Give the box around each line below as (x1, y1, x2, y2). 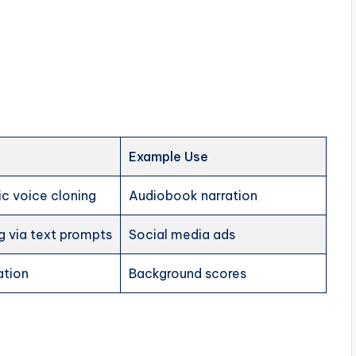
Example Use (129, 148, 209, 164)
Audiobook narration (129, 187, 258, 203)
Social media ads (129, 226, 236, 242)
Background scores (129, 265, 247, 281)
